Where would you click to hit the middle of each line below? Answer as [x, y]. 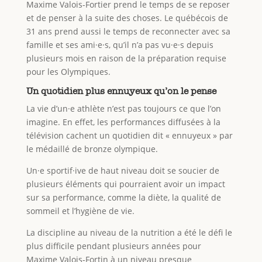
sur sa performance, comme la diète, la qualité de [123, 198]
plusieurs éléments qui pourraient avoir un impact [125, 184]
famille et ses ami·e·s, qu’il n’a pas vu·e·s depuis [120, 45]
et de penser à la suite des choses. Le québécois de [127, 18]
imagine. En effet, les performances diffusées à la [123, 122]
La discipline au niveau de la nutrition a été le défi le [129, 233]
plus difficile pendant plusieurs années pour [113, 246]
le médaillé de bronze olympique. [92, 149]
